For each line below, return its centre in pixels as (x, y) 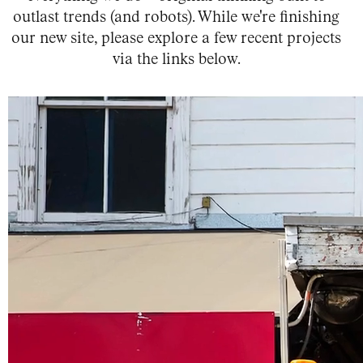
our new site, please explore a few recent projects (177, 39)
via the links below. (176, 60)
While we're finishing (269, 18)
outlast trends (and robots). (104, 18)
